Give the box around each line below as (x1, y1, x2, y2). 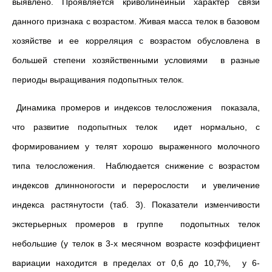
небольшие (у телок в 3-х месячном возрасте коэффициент (12, 239, 260, 248)
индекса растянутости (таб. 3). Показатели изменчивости (12, 200, 260, 209)
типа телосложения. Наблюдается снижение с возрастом (12, 161, 260, 171)
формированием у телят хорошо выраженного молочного (12, 141, 260, 151)
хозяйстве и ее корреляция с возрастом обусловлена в (12, 36, 260, 46)
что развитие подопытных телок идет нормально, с (12, 122, 260, 132)
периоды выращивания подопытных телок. (12, 75, 184, 84)
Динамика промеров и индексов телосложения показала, (12, 103, 260, 112)
